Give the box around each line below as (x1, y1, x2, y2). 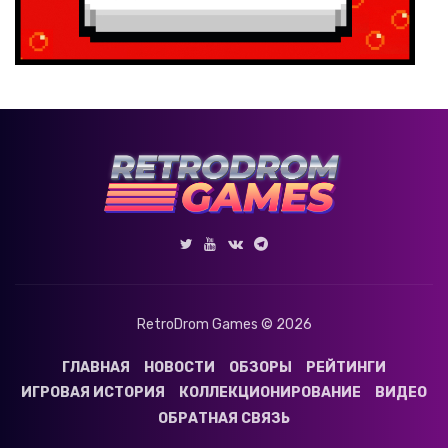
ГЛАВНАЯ (61, 358, 130, 376)
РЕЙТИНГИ (306, 358, 387, 376)
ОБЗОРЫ (229, 358, 293, 376)
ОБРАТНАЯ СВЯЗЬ (158, 410, 290, 428)
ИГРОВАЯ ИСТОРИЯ (20, 384, 165, 402)
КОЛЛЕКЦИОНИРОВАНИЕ (179, 384, 361, 402)
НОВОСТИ (143, 358, 215, 376)
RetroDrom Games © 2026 (136, 316, 312, 334)
